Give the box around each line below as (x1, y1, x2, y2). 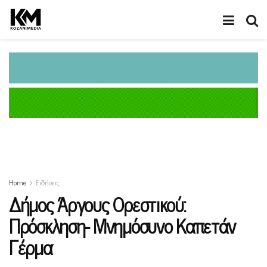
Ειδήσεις (36, 176, 60, 189)
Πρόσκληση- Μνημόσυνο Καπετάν (9, 210, 236, 241)
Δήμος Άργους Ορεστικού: (9, 188, 186, 220)
